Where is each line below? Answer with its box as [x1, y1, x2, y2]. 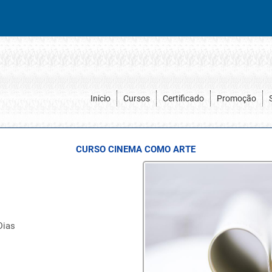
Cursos [123, 93, 150, 103]
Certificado [163, 93, 204, 103]
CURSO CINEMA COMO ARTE [76, 144, 196, 155]
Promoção [217, 93, 256, 103]
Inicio [90, 93, 110, 103]
